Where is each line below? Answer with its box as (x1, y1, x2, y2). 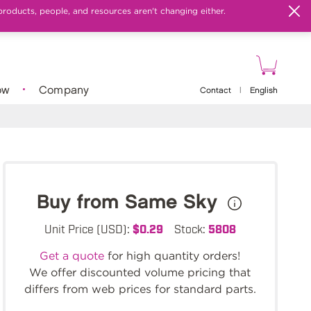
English (249, 87, 278, 94)
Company (38, 85, 90, 96)
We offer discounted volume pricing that (29, 266, 251, 279)
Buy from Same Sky (37, 194, 224, 212)
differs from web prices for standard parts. (24, 283, 256, 296)
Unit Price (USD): (44, 221, 133, 235)
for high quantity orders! (104, 249, 241, 262)
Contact (199, 87, 231, 94)
